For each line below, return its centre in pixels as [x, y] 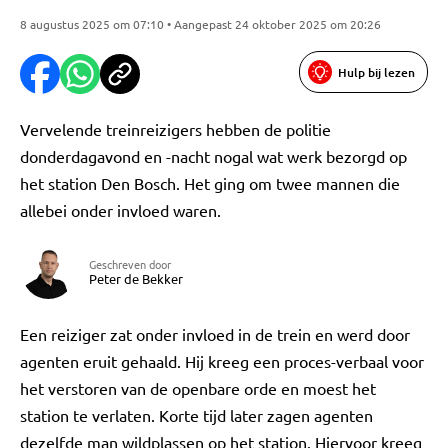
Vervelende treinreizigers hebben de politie [175, 129]
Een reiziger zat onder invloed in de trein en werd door [215, 334]
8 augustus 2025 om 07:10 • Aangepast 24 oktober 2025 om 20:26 [200, 24]
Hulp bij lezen [376, 72]
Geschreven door [130, 264]
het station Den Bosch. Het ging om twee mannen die [210, 183]
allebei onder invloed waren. [120, 210]
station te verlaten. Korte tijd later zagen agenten [196, 415]
